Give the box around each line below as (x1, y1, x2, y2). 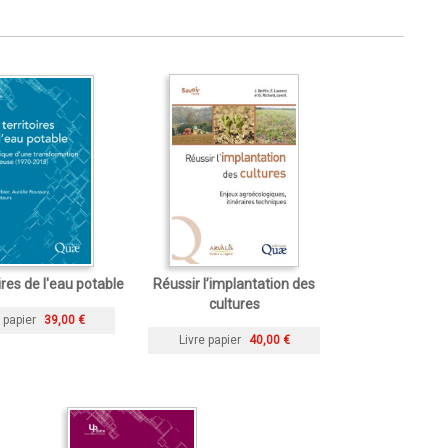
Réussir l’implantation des (153, 275, 315, 292)
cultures (208, 295, 260, 312)
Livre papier (178, 332, 241, 347)
